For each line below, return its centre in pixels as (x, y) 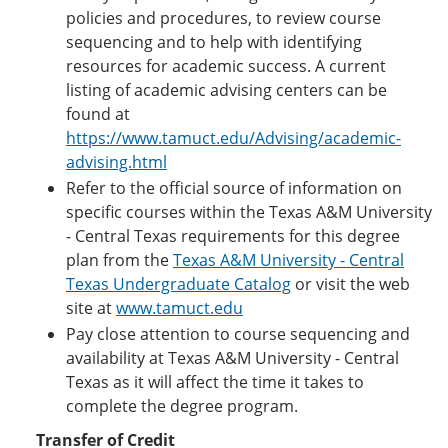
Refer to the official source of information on (234, 188)
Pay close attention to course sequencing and (238, 334)
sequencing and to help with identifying (214, 42)
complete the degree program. (182, 406)
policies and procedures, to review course (223, 18)
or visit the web (350, 284)
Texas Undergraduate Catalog (178, 284)
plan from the (119, 260)
